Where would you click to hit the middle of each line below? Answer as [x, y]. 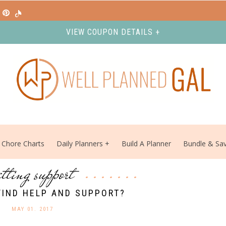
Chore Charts [23, 144]
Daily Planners [81, 144]
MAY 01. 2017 [32, 209]
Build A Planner [146, 144]
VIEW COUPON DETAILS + [113, 32]
